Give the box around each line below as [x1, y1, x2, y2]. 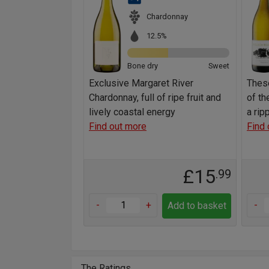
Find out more [89, 120, 147, 132]
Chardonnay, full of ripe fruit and [89, 91, 221, 103]
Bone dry [127, 61, 158, 70]
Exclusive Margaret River [89, 77, 193, 89]
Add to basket [167, 199, 226, 211]
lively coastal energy [89, 106, 175, 118]
